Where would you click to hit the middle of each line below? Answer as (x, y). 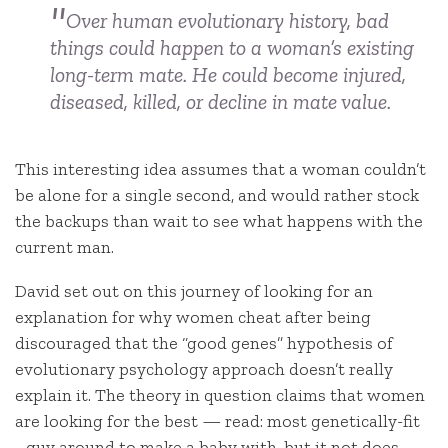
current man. (64, 247)
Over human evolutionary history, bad (227, 20)
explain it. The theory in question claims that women (220, 394)
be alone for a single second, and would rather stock (217, 195)
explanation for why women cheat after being (193, 316)
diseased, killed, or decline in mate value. (220, 101)
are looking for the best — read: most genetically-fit (217, 420)
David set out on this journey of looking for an (194, 290)
